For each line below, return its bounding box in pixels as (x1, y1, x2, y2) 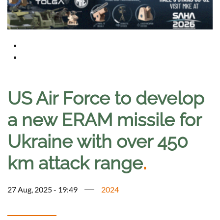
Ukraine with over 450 (7, 131, 188, 153)
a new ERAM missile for (7, 109, 201, 131)
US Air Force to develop (7, 87, 204, 110)
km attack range (7, 152, 143, 174)
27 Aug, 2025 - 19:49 (7, 185, 78, 194)
